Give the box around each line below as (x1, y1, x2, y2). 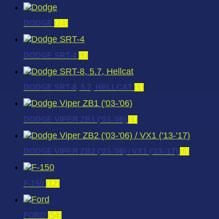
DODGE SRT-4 (23, 51, 79, 60)
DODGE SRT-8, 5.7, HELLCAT (23, 83, 134, 92)
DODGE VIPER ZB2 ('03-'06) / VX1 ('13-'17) (23, 147, 180, 156)
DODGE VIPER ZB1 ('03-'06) (23, 115, 128, 124)
